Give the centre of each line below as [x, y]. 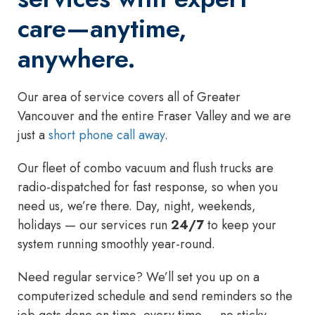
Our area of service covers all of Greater [129, 97]
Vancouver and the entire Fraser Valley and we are [154, 116]
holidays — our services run [94, 225]
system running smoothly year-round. [116, 244]
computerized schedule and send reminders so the [155, 296]
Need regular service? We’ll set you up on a [139, 277]
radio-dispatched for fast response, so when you [148, 187]
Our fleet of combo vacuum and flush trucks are [146, 168]
